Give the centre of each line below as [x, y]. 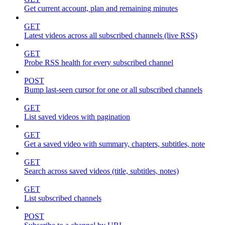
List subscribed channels [63, 198]
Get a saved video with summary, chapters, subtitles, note [115, 144]
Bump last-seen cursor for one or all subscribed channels [113, 90]
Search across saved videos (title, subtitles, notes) [101, 171]
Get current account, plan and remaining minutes [101, 9]
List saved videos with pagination [77, 117]
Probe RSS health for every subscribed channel [99, 63]
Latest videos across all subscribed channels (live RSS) [111, 36]
